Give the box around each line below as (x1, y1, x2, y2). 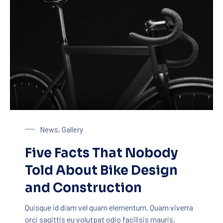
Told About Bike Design (25, 162, 178, 178)
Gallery (62, 124, 83, 134)
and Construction (25, 179, 142, 196)
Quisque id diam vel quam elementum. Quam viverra (25, 202, 193, 212)
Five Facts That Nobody (25, 144, 178, 161)
